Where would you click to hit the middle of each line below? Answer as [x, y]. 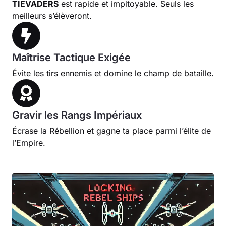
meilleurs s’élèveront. [52, 15]
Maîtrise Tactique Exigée [71, 57]
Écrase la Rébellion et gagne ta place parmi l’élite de [111, 130]
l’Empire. [29, 143]
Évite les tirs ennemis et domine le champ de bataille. [113, 73]
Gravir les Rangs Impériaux [77, 115]
